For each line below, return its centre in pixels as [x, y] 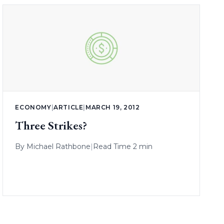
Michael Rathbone [59, 147]
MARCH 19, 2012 [112, 107]
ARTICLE [68, 107]
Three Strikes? [51, 125]
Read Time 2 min [123, 147]
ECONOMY [33, 107]
